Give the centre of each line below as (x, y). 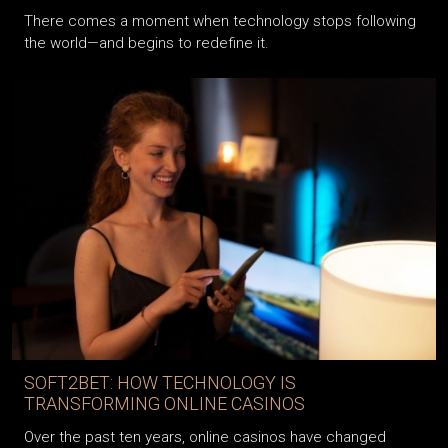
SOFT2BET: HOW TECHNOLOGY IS (160, 383)
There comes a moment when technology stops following (220, 21)
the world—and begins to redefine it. (146, 43)
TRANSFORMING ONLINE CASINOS (164, 404)
